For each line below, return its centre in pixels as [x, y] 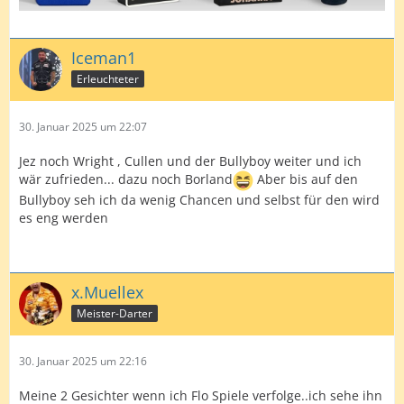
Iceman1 [104, 57]
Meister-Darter [115, 313]
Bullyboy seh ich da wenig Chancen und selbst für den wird [199, 199]
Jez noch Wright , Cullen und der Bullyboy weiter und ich [190, 161]
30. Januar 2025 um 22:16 [83, 361]
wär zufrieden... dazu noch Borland [126, 179]
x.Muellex [107, 292]
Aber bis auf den [306, 179]
